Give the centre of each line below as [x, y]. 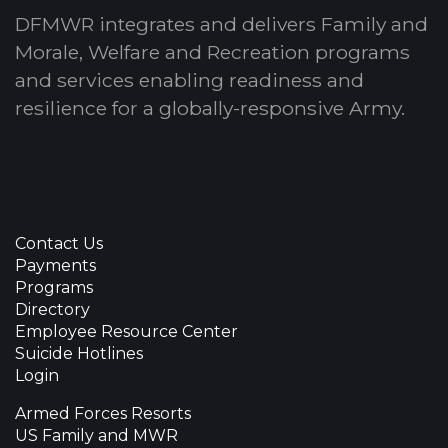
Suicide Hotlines [79, 353]
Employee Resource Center [126, 331]
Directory [52, 309]
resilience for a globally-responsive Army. [210, 107]
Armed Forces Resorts [103, 413]
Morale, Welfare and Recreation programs [212, 51]
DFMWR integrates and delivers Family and [221, 23]
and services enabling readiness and [189, 79]
